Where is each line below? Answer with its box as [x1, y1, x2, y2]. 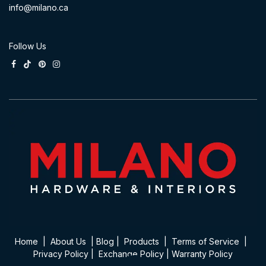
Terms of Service [171, 236, 239, 246]
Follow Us [9, 40, 46, 51]
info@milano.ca [9, 2, 68, 12]
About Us [50, 236, 86, 246]
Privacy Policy [33, 248, 88, 259]
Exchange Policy [99, 248, 164, 259]
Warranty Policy [172, 248, 233, 259]
